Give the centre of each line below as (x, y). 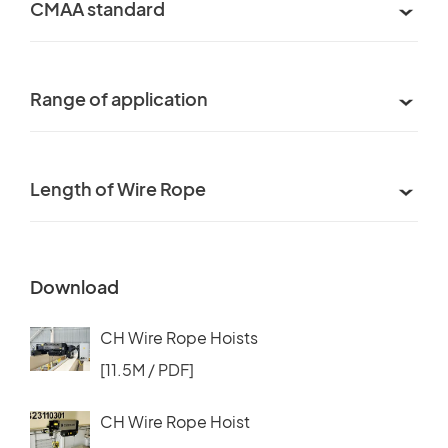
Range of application (119, 98)
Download (74, 286)
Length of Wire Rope (118, 188)
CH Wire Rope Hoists (179, 337)
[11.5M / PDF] (147, 369)
